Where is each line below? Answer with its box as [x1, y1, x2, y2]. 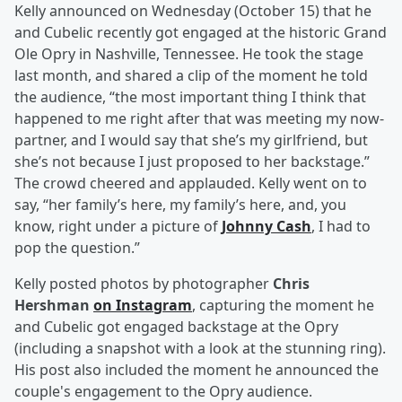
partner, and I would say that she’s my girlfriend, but [14, 130, 368, 151]
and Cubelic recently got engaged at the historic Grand [14, 22, 387, 43]
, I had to [311, 216, 371, 237]
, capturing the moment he [192, 295, 374, 316]
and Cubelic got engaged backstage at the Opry [14, 317, 338, 337]
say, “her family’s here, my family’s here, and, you [14, 195, 346, 215]
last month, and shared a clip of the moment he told [14, 66, 368, 86]
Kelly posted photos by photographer [14, 274, 273, 294]
